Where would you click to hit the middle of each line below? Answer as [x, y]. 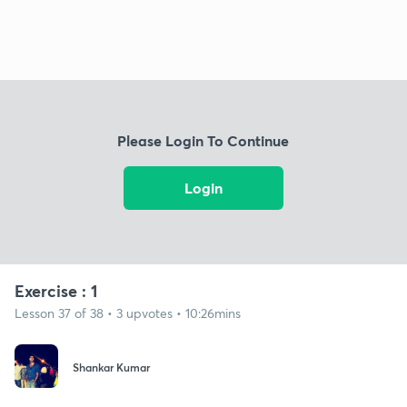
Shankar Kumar [111, 367]
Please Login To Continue [203, 141]
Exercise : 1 [56, 290]
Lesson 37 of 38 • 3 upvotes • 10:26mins [128, 313]
